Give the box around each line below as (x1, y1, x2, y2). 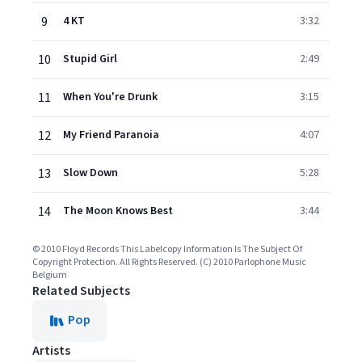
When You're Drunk (63, 89, 158, 105)
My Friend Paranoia (63, 127, 159, 143)
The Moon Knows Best (63, 203, 173, 219)
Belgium (32, 268, 67, 282)
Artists (32, 342, 70, 360)
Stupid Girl (63, 51, 117, 67)
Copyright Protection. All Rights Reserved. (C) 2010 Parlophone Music (32, 255, 306, 269)
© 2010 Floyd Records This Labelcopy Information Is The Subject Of (32, 242, 302, 256)
